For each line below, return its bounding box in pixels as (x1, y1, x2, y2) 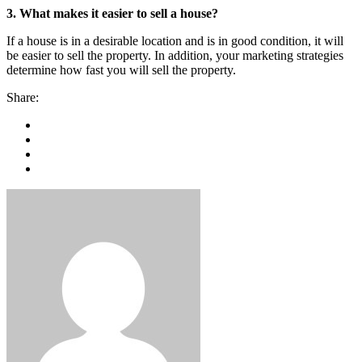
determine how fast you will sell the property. (6, 62, 236, 77)
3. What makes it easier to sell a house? (6, 6, 218, 20)
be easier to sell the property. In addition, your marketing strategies (6, 48, 343, 62)
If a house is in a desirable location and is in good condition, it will (6, 33, 343, 48)
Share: (6, 90, 39, 104)
